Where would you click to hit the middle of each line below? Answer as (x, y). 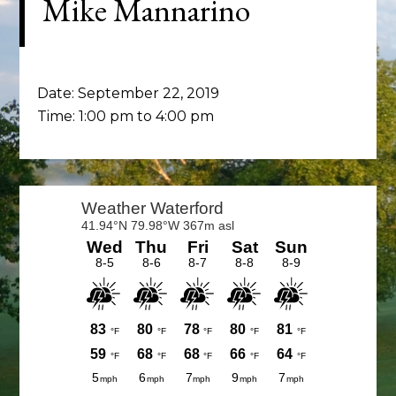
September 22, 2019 (149, 93)
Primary (61, 200)
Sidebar (57, 232)
